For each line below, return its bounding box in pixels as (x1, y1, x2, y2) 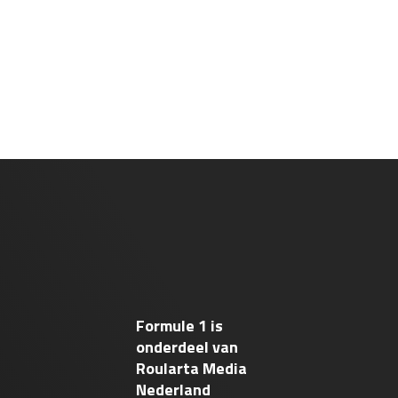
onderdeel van (136, 335, 239, 359)
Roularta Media (136, 356, 248, 380)
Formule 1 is (136, 314, 224, 338)
